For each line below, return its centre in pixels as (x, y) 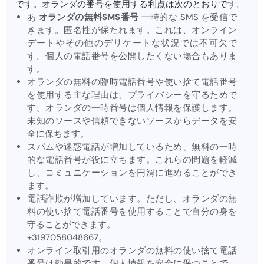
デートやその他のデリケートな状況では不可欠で (132, 43)
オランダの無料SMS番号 (89, 17)
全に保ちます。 (58, 134)
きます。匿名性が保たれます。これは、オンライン (132, 30)
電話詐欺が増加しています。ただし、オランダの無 (132, 199)
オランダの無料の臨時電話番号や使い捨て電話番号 (132, 82)
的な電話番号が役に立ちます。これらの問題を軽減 (132, 160)
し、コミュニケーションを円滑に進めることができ (132, 173)
